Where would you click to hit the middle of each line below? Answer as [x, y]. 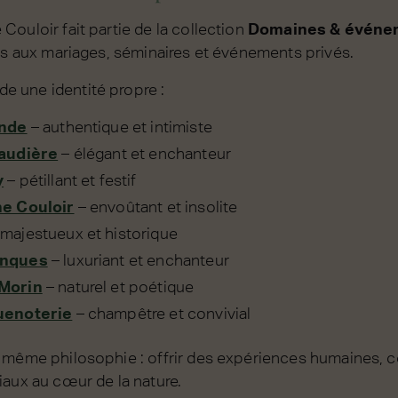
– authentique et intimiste [119, 127]
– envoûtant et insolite [156, 206]
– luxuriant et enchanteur [138, 259]
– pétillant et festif [70, 180]
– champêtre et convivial [162, 313]
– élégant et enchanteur [144, 154]
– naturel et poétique [118, 286]
